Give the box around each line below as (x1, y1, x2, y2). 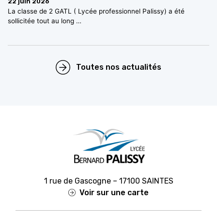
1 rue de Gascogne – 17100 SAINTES (44, 176, 173, 186)
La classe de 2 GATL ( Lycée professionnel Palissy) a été (8, 7, 185, 15)
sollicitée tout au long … (8, 17, 81, 25)
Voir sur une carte (79, 187, 149, 197)
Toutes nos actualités (76, 62, 162, 72)
